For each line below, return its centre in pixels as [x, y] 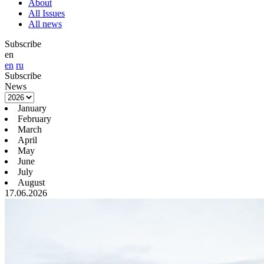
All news [45, 24]
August [31, 183]
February [34, 119]
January [32, 108]
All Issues [47, 14]
